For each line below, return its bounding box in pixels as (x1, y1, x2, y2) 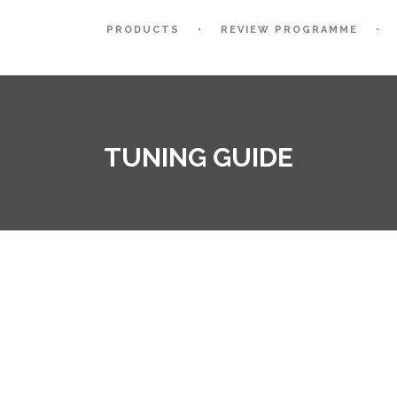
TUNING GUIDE (104, 142, 293, 173)
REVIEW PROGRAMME (221, 24, 358, 35)
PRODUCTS (106, 24, 180, 35)
